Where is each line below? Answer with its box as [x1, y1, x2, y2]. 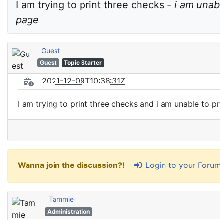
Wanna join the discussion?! [18, 160, 127, 170]
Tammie [49, 195, 74, 203]
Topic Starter [64, 59, 102, 66]
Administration [47, 208, 90, 215]
